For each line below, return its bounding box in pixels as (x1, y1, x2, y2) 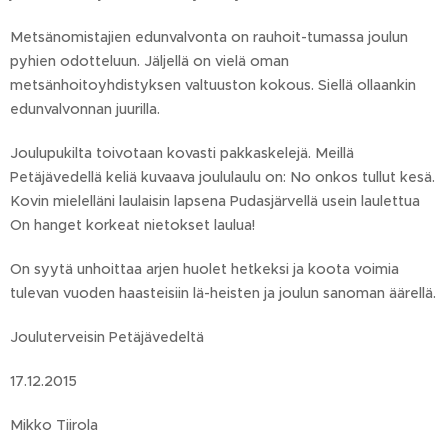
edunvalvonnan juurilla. (10, 100, 160, 118)
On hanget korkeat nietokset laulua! (10, 216, 255, 234)
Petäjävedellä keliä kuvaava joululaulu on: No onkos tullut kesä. (10, 168, 435, 186)
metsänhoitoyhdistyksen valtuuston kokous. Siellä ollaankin (10, 76, 416, 94)
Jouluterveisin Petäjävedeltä (10, 328, 204, 346)
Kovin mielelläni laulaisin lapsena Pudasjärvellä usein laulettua (10, 192, 420, 210)
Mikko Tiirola (10, 416, 98, 434)
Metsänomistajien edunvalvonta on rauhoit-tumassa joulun (10, 28, 408, 46)
